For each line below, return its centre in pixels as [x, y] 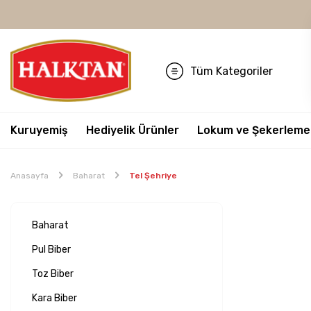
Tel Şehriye [153, 175]
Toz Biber [53, 274]
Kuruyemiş [39, 130]
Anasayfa [30, 175]
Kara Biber [54, 298]
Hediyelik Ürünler [133, 130]
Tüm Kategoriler [232, 71]
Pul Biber [51, 249]
